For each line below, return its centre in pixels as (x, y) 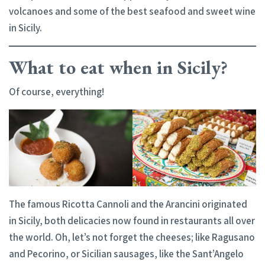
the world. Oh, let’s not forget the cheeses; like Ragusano (132, 237)
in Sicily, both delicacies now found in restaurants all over (132, 221)
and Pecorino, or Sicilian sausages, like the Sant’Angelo (126, 254)
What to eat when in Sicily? (118, 67)
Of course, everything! (56, 91)
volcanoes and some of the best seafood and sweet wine (132, 11)
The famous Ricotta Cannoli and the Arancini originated (128, 204)
